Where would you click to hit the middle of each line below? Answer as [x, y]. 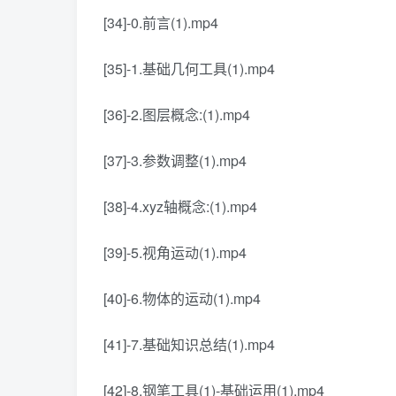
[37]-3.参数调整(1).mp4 [175, 161]
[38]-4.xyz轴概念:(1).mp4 [180, 207]
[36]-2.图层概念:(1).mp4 [177, 115]
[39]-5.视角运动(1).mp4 [175, 253]
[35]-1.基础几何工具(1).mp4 [189, 69]
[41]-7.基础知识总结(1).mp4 [189, 345]
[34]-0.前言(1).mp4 [161, 23]
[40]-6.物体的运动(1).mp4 [182, 299]
